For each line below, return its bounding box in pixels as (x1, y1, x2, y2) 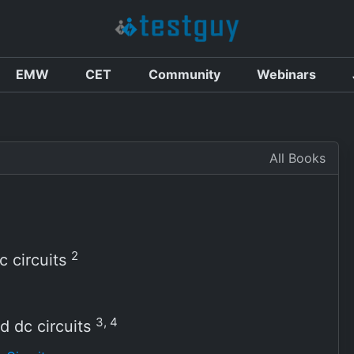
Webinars (256, 66, 316, 82)
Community (148, 66, 220, 82)
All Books (269, 150, 326, 166)
